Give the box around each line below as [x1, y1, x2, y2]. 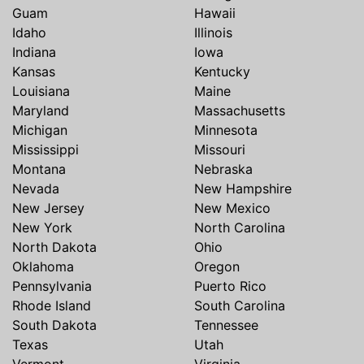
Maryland [12, 102, 69, 119]
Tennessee [194, 317, 258, 334]
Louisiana [12, 83, 70, 100]
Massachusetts [194, 102, 285, 119]
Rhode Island [12, 297, 91, 314]
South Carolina [194, 297, 285, 314]
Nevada [12, 180, 59, 197]
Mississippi [12, 141, 79, 158]
